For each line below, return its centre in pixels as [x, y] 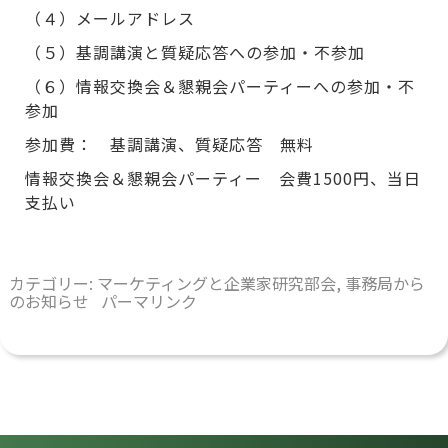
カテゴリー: [52, 283]
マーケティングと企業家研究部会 [216, 283]
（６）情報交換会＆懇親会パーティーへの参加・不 [219, 86]
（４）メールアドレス [109, 18]
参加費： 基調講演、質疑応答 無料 [169, 144]
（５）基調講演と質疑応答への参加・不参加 [194, 52]
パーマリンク [148, 301]
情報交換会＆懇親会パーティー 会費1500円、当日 [222, 178]
